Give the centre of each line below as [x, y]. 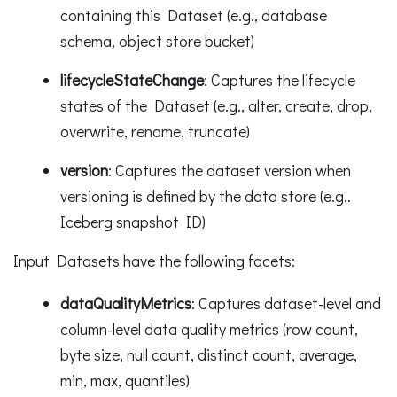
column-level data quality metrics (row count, [209, 328]
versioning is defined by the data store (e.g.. [205, 196]
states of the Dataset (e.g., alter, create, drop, [216, 106]
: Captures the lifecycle [279, 80]
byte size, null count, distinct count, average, [208, 354]
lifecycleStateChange [132, 80]
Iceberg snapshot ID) [132, 222]
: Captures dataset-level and [286, 303]
